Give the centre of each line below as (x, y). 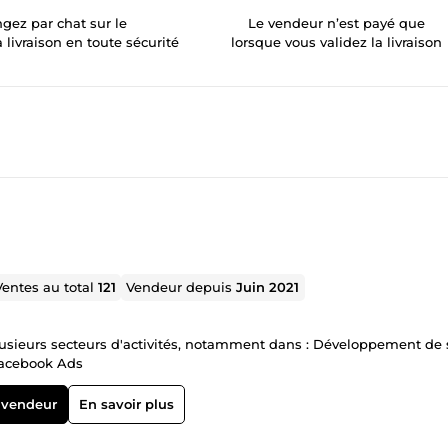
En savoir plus (126, 403)
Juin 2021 (268, 286)
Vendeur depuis (181, 286)
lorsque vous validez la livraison (337, 41)
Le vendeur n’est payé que (337, 22)
